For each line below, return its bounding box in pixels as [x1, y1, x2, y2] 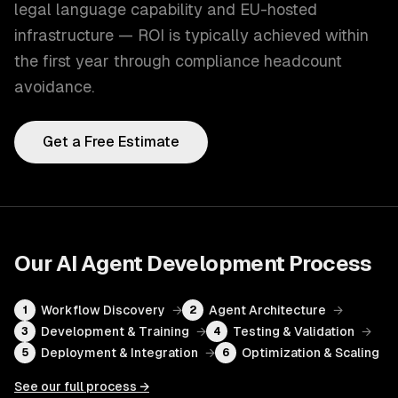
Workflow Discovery [41, 303, 165, 317]
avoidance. [14, 77, 94, 96]
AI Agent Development [55, 251, 285, 275]
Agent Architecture [209, 303, 326, 317]
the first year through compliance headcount [14, 52, 342, 70]
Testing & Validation [233, 324, 354, 338]
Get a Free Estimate [43, 133, 179, 150]
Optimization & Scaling [242, 346, 379, 360]
